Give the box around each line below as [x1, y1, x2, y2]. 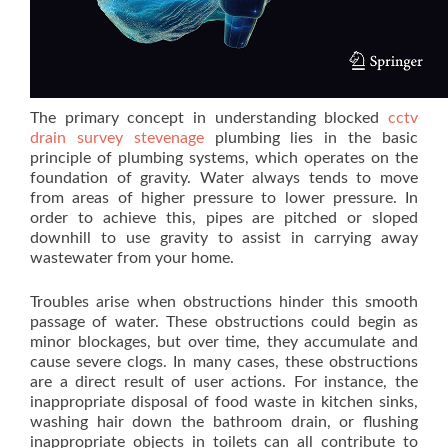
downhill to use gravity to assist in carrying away [30, 230, 418, 247]
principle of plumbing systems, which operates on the [30, 150, 418, 167]
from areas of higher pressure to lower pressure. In [30, 190, 418, 207]
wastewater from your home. [30, 250, 234, 267]
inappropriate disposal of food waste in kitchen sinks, [30, 394, 418, 411]
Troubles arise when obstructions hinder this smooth [30, 294, 418, 311]
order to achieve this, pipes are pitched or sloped [30, 210, 418, 227]
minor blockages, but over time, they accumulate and [30, 334, 418, 351]
